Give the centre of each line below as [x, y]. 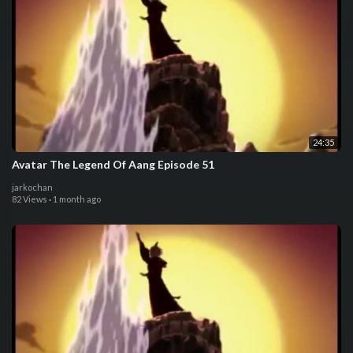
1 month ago [77, 199]
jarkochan [32, 187]
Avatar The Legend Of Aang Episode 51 [113, 164]
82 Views [30, 199]
